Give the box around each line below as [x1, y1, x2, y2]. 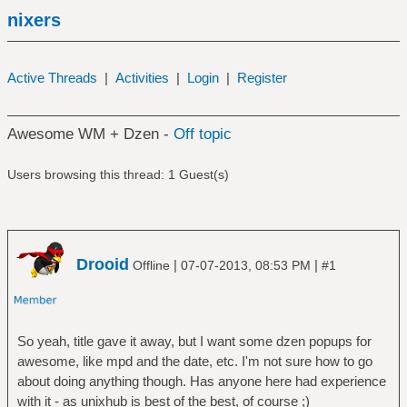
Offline [129, 257, 174, 273]
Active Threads [6, 70, 97, 85]
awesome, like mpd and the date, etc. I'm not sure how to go [16, 352, 372, 369]
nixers [6, 10, 61, 30]
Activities [114, 70, 169, 85]
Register [236, 70, 287, 85]
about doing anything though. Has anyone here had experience [16, 372, 386, 389]
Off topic [173, 125, 232, 143]
